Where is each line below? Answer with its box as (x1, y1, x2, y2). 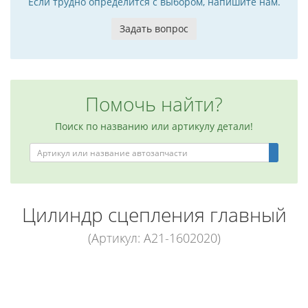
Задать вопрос (120, 22, 188, 35)
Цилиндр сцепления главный (21, 201, 287, 228)
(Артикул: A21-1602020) (87, 230, 221, 246)
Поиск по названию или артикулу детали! (55, 120, 253, 133)
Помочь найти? (85, 91, 223, 117)
